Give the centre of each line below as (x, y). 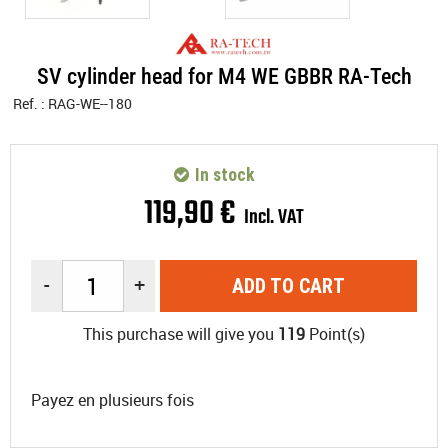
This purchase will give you (180, 334)
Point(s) (335, 334)
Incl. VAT (274, 218)
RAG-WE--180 (90, 104)
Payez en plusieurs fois (112, 400)
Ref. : (30, 104)
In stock (222, 175)
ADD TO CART (288, 286)
